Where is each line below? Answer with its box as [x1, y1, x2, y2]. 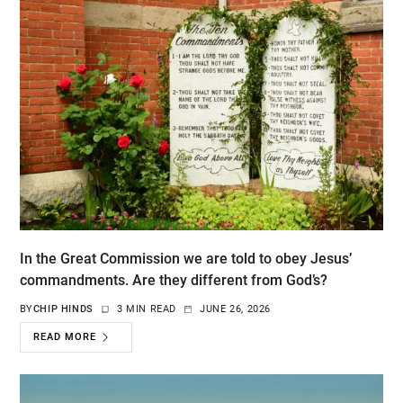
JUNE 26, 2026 [200, 302, 272, 315]
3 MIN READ [117, 302, 177, 315]
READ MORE [33, 331, 97, 344]
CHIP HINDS [32, 302, 94, 315]
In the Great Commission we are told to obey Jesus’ [19, 249, 352, 267]
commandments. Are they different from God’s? [19, 271, 327, 289]
